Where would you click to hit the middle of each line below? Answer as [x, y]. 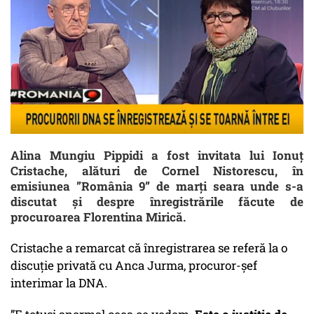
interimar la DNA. [59, 283]
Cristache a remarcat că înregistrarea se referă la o [149, 248]
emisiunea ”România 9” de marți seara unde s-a [157, 186]
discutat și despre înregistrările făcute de [157, 202]
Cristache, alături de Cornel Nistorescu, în [157, 171]
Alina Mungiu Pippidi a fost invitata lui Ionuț [157, 156]
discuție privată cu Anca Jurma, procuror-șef [134, 266]
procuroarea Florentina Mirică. [98, 217]
